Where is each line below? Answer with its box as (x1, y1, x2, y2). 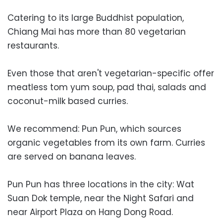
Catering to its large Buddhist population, (7, 11, 184, 24)
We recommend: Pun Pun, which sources (7, 122, 181, 135)
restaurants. (7, 39, 59, 52)
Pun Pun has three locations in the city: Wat (7, 178, 194, 190)
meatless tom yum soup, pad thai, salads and (7, 81, 206, 93)
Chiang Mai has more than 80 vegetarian (7, 25, 186, 38)
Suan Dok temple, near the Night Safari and (7, 192, 194, 204)
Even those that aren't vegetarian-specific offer (7, 67, 214, 79)
